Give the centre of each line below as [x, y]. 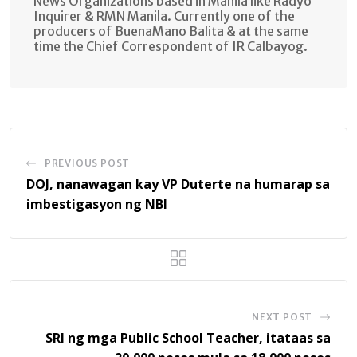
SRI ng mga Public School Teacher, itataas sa [188, 337]
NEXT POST [282, 316]
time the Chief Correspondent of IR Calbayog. [171, 46]
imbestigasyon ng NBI [97, 204]
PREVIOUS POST [87, 163]
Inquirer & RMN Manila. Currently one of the [164, 16]
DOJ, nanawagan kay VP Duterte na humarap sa [178, 184]
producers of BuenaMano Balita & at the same [171, 31]
